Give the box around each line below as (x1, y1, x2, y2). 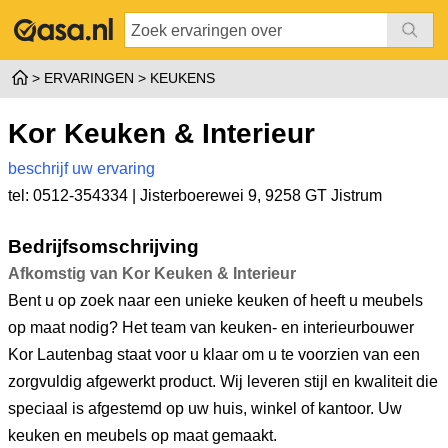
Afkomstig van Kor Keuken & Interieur (8, 265, 296, 282)
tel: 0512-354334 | (8, 187, 140, 204)
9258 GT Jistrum (265, 187, 382, 204)
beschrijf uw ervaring (8, 160, 155, 177)
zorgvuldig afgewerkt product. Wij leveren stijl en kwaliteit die (8, 373, 438, 390)
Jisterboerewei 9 (140, 187, 257, 204)
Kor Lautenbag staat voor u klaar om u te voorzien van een (8, 346, 420, 363)
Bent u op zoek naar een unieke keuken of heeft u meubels (8, 292, 423, 309)
